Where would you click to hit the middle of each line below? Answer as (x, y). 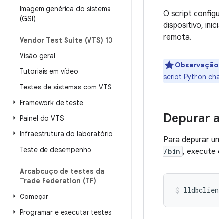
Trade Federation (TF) (58, 181)
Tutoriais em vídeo (49, 71)
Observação (197, 65)
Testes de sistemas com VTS (66, 87)
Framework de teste (51, 103)
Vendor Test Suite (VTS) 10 (66, 40)
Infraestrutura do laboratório (66, 134)
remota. (177, 37)
